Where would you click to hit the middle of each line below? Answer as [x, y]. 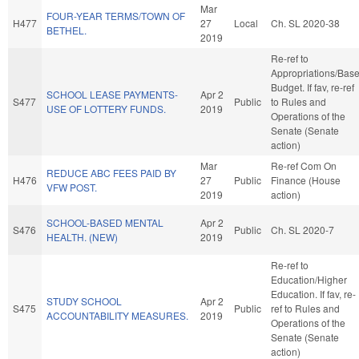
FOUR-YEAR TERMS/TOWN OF [116, 15]
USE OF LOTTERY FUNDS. [106, 108]
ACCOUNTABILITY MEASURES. [117, 315]
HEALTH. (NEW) [82, 236]
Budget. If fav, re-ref [313, 87]
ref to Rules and [305, 308]
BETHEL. [67, 30]
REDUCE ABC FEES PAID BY [111, 172]
